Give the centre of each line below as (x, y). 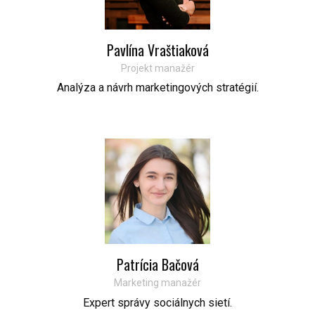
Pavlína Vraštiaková (157, 50)
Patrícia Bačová (157, 265)
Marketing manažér (157, 283)
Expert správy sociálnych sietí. (157, 302)
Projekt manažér (157, 68)
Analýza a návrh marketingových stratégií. (157, 88)
